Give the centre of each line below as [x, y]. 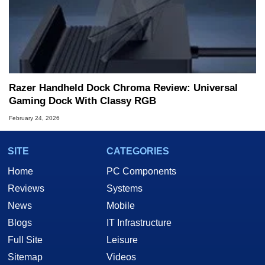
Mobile [121, 205]
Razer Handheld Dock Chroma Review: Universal [123, 88]
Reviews [26, 188]
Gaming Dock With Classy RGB [83, 101]
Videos [121, 257]
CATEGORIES [138, 151]
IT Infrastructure [139, 222]
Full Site [25, 240]
